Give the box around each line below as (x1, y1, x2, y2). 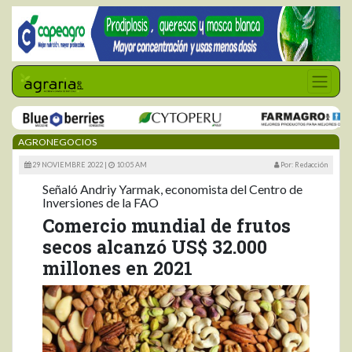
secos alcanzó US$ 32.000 (42, 235, 267, 258)
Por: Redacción (279, 160, 328, 169)
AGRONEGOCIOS (18, 136, 97, 148)
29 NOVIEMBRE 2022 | (31, 160, 108, 169)
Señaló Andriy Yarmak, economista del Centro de (42, 181, 302, 196)
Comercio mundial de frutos (42, 214, 291, 237)
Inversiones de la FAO (42, 195, 159, 210)
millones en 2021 (42, 256, 192, 280)
